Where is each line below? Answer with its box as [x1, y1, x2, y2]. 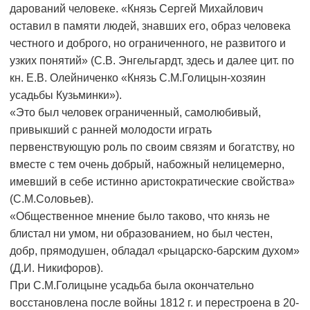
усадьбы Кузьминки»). [10, 89, 122, 102]
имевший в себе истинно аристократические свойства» [10, 176, 295, 188]
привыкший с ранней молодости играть [10, 124, 212, 136]
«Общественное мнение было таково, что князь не [10, 210, 270, 223]
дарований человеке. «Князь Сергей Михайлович [10, 3, 263, 15]
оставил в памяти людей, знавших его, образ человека [10, 20, 291, 33]
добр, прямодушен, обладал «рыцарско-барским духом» [10, 245, 300, 257]
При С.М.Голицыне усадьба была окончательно [10, 280, 254, 292]
